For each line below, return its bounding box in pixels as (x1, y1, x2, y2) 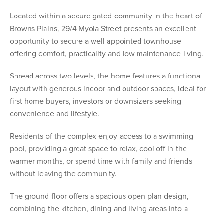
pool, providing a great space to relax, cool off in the (10, 144, 187, 154)
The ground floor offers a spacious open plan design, (10, 191, 189, 201)
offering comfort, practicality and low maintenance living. (10, 49, 203, 59)
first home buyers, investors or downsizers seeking (10, 96, 182, 106)
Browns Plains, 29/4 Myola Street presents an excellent (10, 24, 196, 33)
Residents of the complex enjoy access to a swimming (10, 131, 194, 141)
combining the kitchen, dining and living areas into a (10, 204, 188, 214)
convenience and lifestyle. (10, 109, 100, 119)
